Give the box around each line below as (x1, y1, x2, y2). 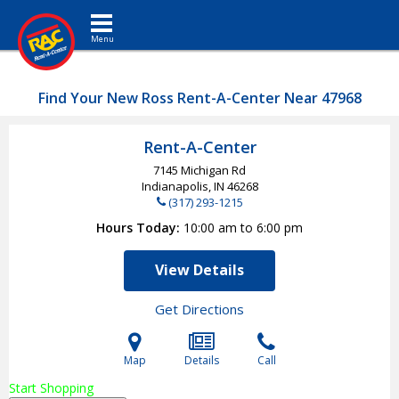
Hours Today (96, 219, 176, 236)
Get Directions (155, 300, 244, 318)
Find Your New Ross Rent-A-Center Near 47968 (37, 88, 362, 108)
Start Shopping (9, 379, 94, 396)
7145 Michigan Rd (153, 162, 246, 178)
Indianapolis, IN (141, 178, 227, 194)
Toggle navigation (101, 4, 160, 21)
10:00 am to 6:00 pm (183, 219, 303, 236)
